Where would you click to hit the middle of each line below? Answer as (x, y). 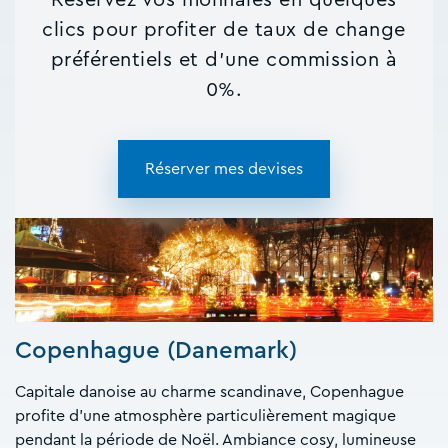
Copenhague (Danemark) (156, 351)
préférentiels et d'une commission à (224, 59)
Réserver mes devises (224, 168)
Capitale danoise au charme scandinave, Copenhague (209, 392)
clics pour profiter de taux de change (224, 29)
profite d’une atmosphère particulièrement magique (205, 416)
